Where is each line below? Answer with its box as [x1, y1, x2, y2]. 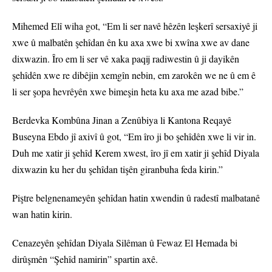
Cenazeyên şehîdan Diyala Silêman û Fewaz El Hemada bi [12, 236, 237, 250]
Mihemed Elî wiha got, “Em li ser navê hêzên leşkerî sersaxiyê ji [12, 19, 257, 33]
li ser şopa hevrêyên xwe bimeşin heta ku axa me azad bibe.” [12, 85, 243, 98]
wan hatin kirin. [12, 208, 72, 221]
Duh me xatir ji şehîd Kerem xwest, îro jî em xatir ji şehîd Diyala [12, 146, 259, 160]
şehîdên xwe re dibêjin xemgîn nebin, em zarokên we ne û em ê [12, 69, 256, 82]
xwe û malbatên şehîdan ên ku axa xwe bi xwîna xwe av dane [12, 36, 250, 49]
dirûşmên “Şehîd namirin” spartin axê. [12, 253, 158, 266]
